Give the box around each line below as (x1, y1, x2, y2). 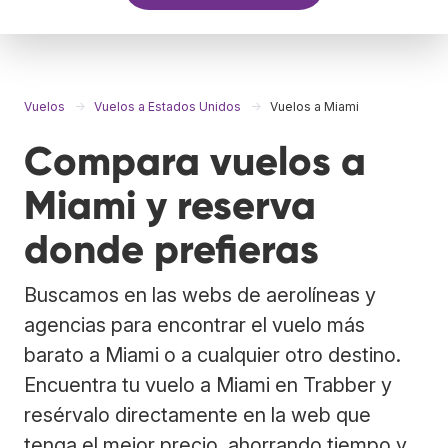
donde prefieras (24, 224, 319, 274)
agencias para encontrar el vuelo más (24, 312, 365, 337)
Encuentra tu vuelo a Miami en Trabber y (24, 372, 392, 397)
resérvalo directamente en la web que (24, 402, 371, 427)
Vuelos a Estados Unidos (94, 98, 241, 114)
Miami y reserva (24, 180, 316, 230)
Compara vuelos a (24, 136, 366, 186)
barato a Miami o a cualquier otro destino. (24, 342, 401, 367)
